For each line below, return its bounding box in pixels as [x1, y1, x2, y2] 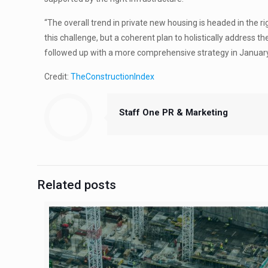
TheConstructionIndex [71, 72, 155, 82]
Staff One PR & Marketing [119, 107, 229, 118]
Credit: [44, 72, 71, 82]
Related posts [37, 178, 116, 193]
